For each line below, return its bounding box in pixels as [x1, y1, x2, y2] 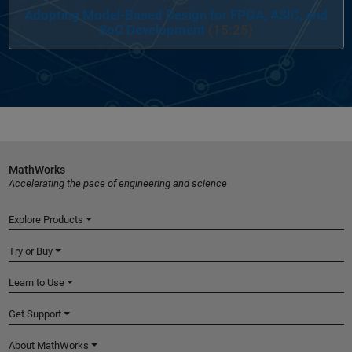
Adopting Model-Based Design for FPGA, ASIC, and [24, 7, 328, 23]
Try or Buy [8, 245, 53, 258]
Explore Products [8, 214, 83, 226]
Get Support [8, 308, 61, 321]
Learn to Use [8, 277, 64, 289]
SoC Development [99, 22, 205, 38]
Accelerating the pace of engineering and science [8, 178, 227, 190]
